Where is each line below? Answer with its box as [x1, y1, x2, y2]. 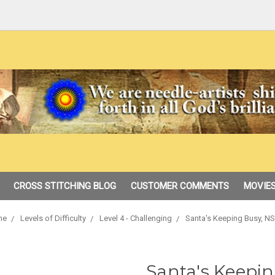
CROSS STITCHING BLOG [13, 180, 116, 192]
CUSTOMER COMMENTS [130, 180, 229, 192]
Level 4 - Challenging [99, 214, 172, 223]
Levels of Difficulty [20, 214, 86, 223]
